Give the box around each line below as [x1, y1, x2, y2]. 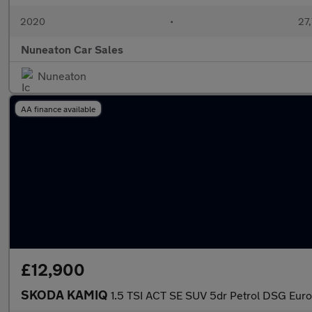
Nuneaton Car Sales [21, 42, 123, 56]
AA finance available [21, 104, 95, 114]
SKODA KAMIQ [21, 287, 111, 302]
